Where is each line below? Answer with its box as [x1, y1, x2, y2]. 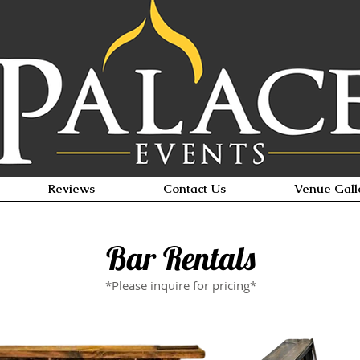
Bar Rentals [106, 238, 256, 278]
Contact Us [162, 181, 226, 196]
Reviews [47, 181, 95, 196]
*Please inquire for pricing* [105, 277, 256, 293]
